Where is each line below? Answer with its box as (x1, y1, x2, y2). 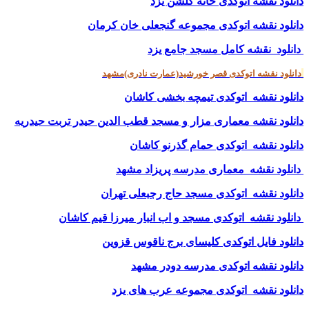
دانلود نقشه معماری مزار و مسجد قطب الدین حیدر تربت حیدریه (14, 114, 303, 127)
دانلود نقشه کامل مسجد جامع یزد (148, 43, 301, 55)
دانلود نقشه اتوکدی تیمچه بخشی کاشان (124, 90, 303, 103)
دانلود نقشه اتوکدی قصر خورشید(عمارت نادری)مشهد (102, 68, 301, 79)
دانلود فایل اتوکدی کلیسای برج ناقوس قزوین (102, 235, 303, 248)
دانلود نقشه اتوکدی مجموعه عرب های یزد (112, 283, 303, 296)
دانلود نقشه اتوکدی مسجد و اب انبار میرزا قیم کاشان (59, 211, 301, 223)
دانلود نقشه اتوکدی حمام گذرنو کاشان (130, 139, 303, 151)
